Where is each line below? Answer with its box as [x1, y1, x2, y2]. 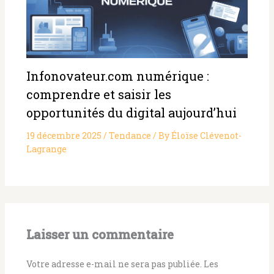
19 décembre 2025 [26, 130, 103, 142]
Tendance [108, 130, 151, 142]
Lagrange [26, 143, 67, 155]
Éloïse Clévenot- [171, 130, 242, 142]
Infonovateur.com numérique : [26, 68, 209, 84]
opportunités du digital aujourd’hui [26, 105, 237, 121]
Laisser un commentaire [26, 226, 174, 243]
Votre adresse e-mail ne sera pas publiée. [26, 257, 202, 270]
